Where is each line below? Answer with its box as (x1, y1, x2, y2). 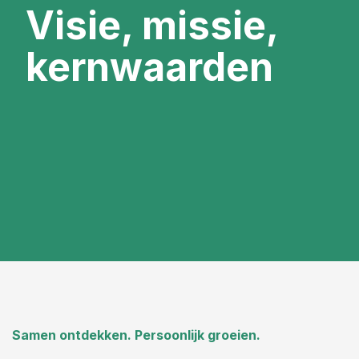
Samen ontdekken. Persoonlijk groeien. (12, 327, 260, 343)
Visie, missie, (26, 2, 278, 49)
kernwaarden (26, 43, 273, 91)
